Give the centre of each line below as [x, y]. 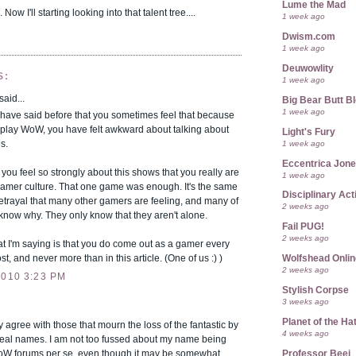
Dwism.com [309, 37]
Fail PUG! [303, 227]
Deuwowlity [308, 68]
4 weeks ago [306, 334]
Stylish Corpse [315, 290]
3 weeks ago [306, 302]
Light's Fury [309, 132]
